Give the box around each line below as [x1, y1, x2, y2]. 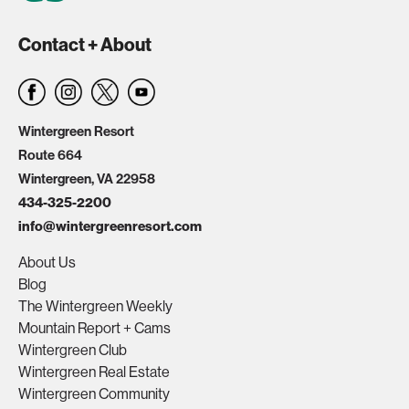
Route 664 [18, 147, 82, 163]
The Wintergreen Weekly [18, 298, 173, 315]
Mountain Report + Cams [18, 320, 171, 337]
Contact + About [18, 34, 152, 56]
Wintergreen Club [18, 341, 127, 359]
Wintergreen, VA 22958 [18, 171, 155, 187]
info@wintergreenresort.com [18, 218, 202, 235]
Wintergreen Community [18, 385, 170, 403]
